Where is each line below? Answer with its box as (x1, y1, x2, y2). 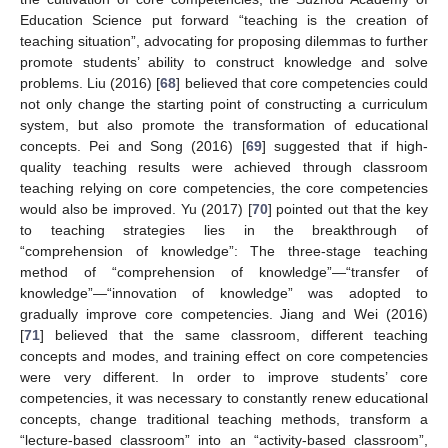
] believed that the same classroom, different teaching (40, 326, 428, 343)
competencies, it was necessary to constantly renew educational (20, 389, 428, 406)
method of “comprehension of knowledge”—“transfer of (20, 263, 428, 280)
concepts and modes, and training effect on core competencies (20, 347, 428, 364)
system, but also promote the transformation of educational (20, 116, 428, 133)
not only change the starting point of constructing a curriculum (20, 95, 428, 112)
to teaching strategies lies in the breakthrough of (20, 221, 428, 238)
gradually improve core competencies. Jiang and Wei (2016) (20, 305, 428, 322)
